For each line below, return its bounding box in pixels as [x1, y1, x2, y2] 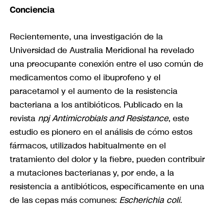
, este [168, 112, 189, 124]
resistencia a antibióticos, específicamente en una [10, 180, 204, 192]
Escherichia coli [119, 194, 180, 206]
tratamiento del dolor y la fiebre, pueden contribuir [10, 153, 205, 165]
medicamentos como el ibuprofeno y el [10, 71, 161, 83]
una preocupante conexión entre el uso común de [10, 57, 203, 70]
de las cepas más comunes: [10, 194, 119, 206]
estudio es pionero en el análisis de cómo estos [10, 126, 192, 138]
